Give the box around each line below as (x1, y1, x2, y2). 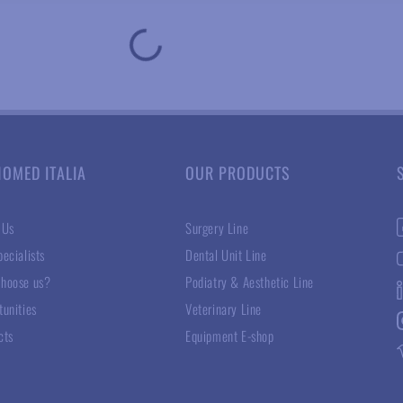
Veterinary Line (185, 299, 262, 318)
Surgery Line (185, 218, 249, 237)
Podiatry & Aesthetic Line (185, 272, 314, 291)
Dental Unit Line (185, 245, 267, 264)
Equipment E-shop (185, 326, 274, 345)
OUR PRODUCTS (185, 161, 291, 184)
